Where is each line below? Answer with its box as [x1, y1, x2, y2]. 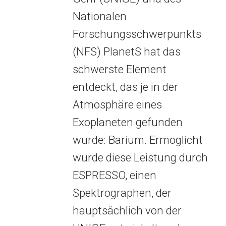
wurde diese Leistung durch [72, 151, 208, 164]
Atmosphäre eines [72, 98, 162, 111]
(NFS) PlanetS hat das [72, 45, 181, 58]
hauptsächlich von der [72, 204, 182, 217]
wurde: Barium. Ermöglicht [72, 133, 203, 146]
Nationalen [72, 10, 127, 23]
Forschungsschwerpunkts [72, 27, 201, 40]
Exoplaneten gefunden [72, 116, 183, 129]
